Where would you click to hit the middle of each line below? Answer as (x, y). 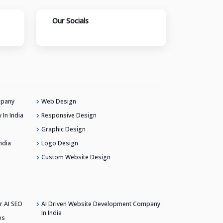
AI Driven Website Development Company (101, 204)
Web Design (59, 101)
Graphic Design (63, 129)
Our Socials (70, 20)
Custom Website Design (76, 157)
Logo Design (60, 143)
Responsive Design (69, 115)
